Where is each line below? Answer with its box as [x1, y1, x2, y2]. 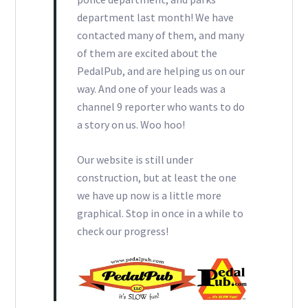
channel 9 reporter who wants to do [76, 100, 245, 114]
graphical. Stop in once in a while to [76, 206, 243, 221]
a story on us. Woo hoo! [76, 118, 185, 132]
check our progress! [76, 224, 168, 239]
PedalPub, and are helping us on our [76, 64, 245, 78]
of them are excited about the [76, 46, 217, 60]
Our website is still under [76, 153, 193, 167]
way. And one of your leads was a [76, 82, 225, 96]
